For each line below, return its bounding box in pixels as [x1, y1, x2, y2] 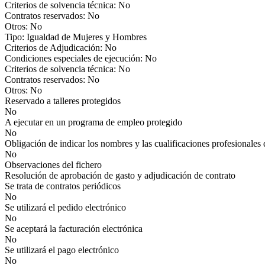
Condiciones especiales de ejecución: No [5, 53, 157, 63]
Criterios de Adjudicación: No [5, 43, 117, 53]
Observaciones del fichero [5, 160, 102, 170]
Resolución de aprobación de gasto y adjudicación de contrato [5, 170, 235, 180]
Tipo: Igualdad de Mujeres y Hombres [5, 32, 147, 42]
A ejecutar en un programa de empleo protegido [5, 117, 182, 127]
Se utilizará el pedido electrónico [5, 202, 126, 212]
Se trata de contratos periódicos [5, 181, 121, 191]
